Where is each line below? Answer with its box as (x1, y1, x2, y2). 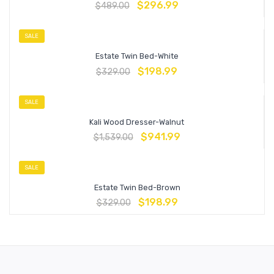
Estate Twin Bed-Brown (94, 183, 180, 193)
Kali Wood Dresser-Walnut (89, 117, 184, 127)
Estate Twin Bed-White (95, 51, 179, 61)
